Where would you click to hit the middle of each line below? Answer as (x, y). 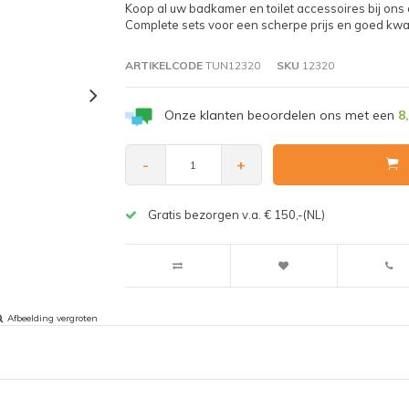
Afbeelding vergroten (52, 318)
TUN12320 (231, 65)
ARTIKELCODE (163, 65)
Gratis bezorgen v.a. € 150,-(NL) (236, 215)
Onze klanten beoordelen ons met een (281, 115)
